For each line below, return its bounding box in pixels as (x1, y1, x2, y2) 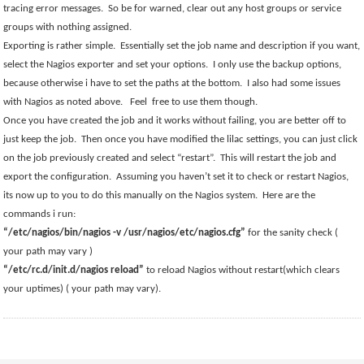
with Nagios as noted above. (3, 97, 123, 107)
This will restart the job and (220, 153, 337, 163)
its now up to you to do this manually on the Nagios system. (3, 190, 258, 201)
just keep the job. (3, 134, 77, 145)
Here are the (262, 190, 316, 201)
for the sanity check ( (248, 227, 339, 238)
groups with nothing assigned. (3, 22, 132, 32)
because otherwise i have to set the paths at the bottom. (3, 78, 243, 89)
